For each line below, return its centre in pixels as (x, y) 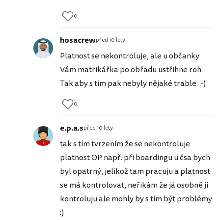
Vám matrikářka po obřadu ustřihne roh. (131, 69)
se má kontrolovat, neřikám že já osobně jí (134, 185)
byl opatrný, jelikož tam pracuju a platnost (135, 171)
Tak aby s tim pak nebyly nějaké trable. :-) (133, 83)
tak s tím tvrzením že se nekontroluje (125, 144)
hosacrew (78, 40)
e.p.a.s (72, 128)
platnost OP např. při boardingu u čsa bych (135, 157)
